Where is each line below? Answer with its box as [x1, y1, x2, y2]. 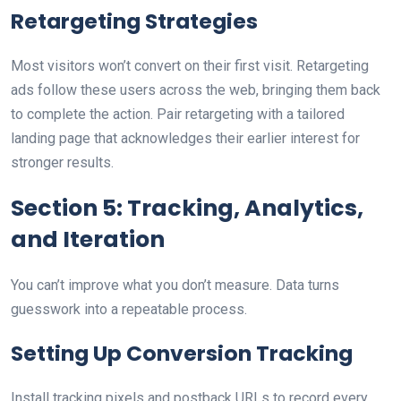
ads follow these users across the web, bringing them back [11, 81, 380, 98]
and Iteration [11, 224, 165, 255]
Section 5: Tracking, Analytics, [11, 192, 363, 224]
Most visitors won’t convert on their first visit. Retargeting [11, 57, 369, 74]
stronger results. [11, 154, 114, 171]
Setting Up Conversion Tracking [11, 338, 353, 368]
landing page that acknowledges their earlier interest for [11, 130, 360, 147]
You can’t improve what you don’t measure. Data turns [11, 277, 339, 294]
